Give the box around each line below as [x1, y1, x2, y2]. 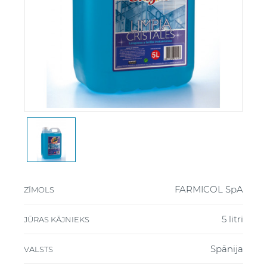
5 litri [222, 213, 243, 225]
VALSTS [24, 244, 53, 254]
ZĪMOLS [24, 184, 54, 194]
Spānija [210, 243, 243, 254]
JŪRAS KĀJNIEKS [24, 214, 89, 224]
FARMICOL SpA [175, 183, 243, 195]
